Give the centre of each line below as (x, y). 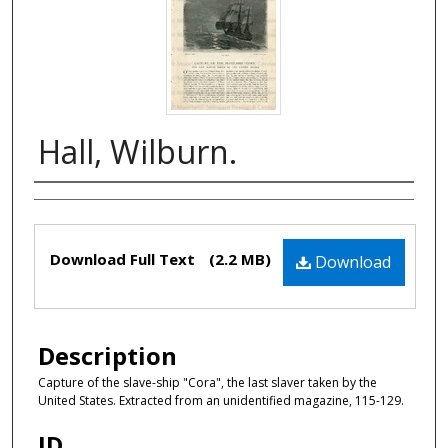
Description (107, 356)
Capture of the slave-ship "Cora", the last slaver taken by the (207, 383)
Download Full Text (124, 259)
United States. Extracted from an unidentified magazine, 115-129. (221, 401)
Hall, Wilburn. (137, 151)
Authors (79, 203)
